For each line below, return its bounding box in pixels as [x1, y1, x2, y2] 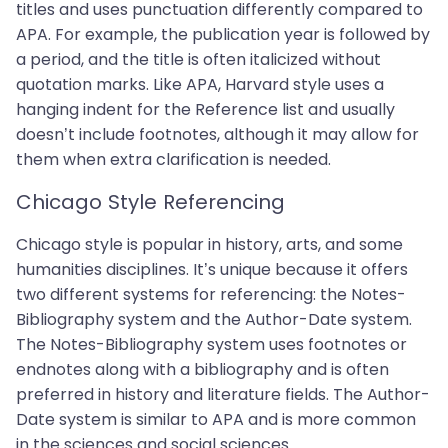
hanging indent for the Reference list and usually [16, 98, 395, 121]
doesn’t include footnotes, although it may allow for [16, 123, 419, 146]
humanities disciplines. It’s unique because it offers [16, 258, 408, 281]
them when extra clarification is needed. [16, 148, 331, 171]
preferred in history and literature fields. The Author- [16, 383, 430, 406]
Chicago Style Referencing [16, 188, 285, 216]
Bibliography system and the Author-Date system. [16, 308, 412, 331]
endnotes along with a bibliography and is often [16, 358, 389, 381]
